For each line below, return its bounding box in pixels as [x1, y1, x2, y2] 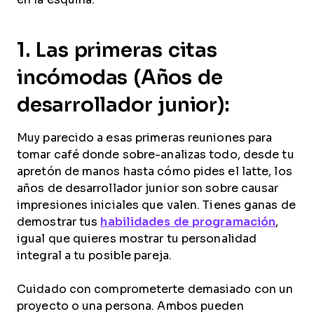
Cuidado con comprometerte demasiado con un [17, 283, 294, 295]
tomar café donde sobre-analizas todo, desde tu [17, 149, 294, 161]
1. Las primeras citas [17, 39, 217, 61]
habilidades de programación [100, 216, 276, 228]
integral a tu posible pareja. [17, 250, 172, 261]
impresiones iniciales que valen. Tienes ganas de [17, 199, 296, 211]
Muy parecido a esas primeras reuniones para [17, 132, 273, 144]
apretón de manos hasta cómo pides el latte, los [17, 165, 292, 177]
